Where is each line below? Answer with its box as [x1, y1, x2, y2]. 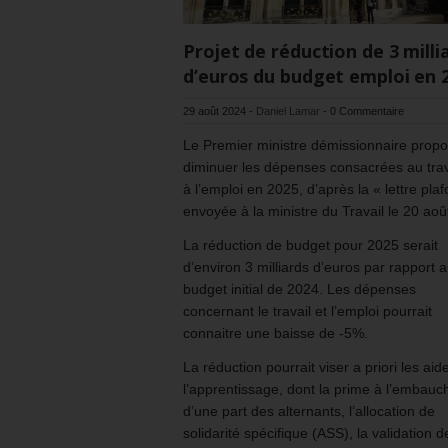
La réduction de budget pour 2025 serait [183, 237, 438, 254]
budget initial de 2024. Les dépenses [183, 281, 416, 298]
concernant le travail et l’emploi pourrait [183, 303, 432, 320]
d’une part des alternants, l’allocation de [183, 403, 435, 420]
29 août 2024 [183, 105, 246, 118]
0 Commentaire [330, 105, 404, 118]
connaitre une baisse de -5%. [183, 325, 368, 342]
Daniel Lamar [256, 105, 320, 118]
